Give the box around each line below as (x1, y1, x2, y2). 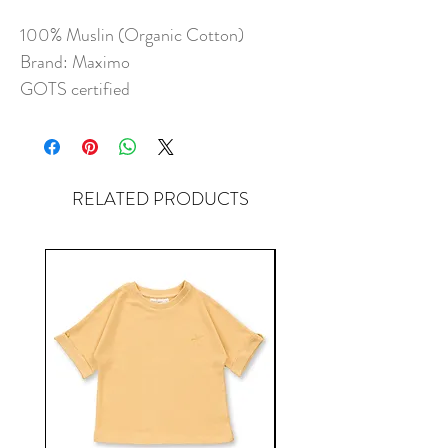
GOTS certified (20, 76, 130, 103)
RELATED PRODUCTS (71, 186, 249, 213)
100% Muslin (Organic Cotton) (20, 22, 244, 49)
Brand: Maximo (20, 49, 130, 76)
